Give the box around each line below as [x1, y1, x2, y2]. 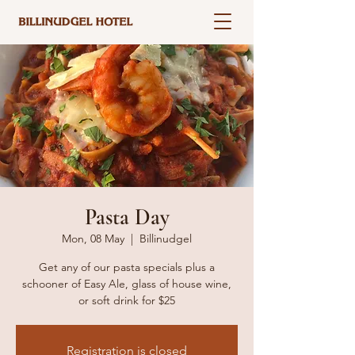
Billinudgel [139, 231, 192, 246]
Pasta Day [84, 204, 170, 231]
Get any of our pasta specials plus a [39, 260, 215, 274]
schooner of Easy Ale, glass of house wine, [22, 277, 231, 291]
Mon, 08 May [62, 231, 124, 246]
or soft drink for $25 [78, 293, 175, 307]
